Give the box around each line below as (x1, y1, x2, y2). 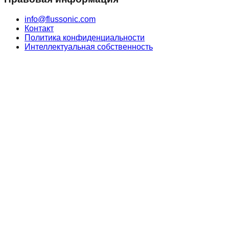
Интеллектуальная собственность (25, 42, 153, 51)
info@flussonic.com (25, 14, 96, 24)
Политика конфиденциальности (25, 33, 145, 42)
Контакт (25, 24, 54, 33)
